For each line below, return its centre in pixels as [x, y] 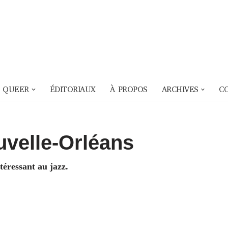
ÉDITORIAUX [73, 90]
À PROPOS [129, 90]
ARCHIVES [180, 90]
